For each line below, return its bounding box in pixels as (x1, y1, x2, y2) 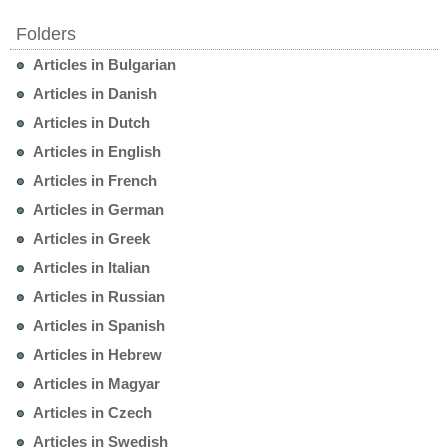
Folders (16, 24, 76, 45)
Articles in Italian (30, 259, 150, 277)
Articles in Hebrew (30, 346, 162, 364)
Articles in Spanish (30, 317, 165, 335)
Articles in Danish (30, 85, 157, 103)
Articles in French (30, 172, 157, 190)
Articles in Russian (30, 288, 165, 306)
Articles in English (30, 143, 161, 161)
